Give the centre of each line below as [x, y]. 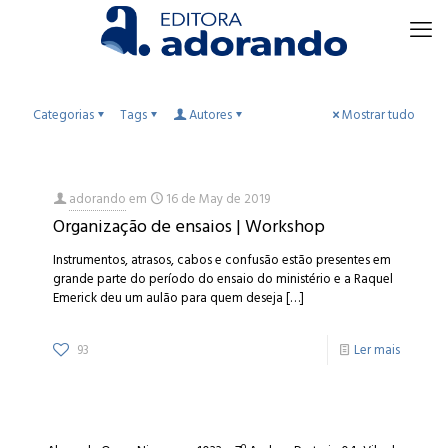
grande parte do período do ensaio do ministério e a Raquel [223, 279]
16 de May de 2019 [218, 199]
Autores [210, 115]
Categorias [63, 115]
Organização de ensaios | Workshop [189, 226]
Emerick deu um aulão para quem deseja [168, 298]
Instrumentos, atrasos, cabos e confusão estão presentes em [222, 260]
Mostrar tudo [378, 115]
